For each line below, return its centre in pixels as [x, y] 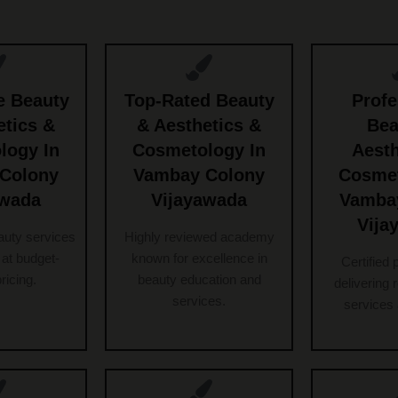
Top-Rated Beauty [199, 101]
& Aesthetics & [199, 126]
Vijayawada [199, 200]
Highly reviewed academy [199, 237]
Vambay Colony [199, 175]
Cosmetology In [199, 151]
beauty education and [199, 280]
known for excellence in [199, 259]
